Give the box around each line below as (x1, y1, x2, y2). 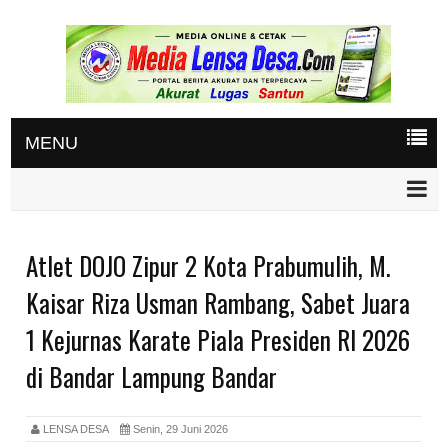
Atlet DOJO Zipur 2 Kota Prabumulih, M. (26, 246, 391, 284)
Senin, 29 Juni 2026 (130, 422, 229, 435)
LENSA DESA (40, 422, 121, 435)
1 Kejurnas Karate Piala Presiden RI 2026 (26, 320, 411, 358)
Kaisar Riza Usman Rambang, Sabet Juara (26, 283, 411, 321)
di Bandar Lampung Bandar (26, 357, 278, 395)
